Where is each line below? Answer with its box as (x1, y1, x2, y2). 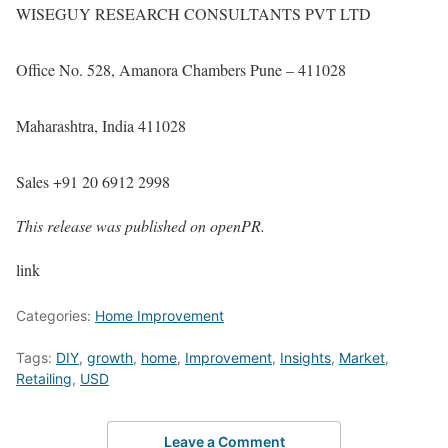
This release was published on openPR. (16, 215, 265, 236)
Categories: (16, 307, 95, 324)
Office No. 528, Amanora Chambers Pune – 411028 (16, 59, 346, 80)
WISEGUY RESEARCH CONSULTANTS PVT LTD (16, 3, 371, 24)
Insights (280, 349, 331, 366)
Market (339, 349, 385, 366)
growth (87, 349, 133, 366)
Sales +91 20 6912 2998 (16, 171, 170, 192)
